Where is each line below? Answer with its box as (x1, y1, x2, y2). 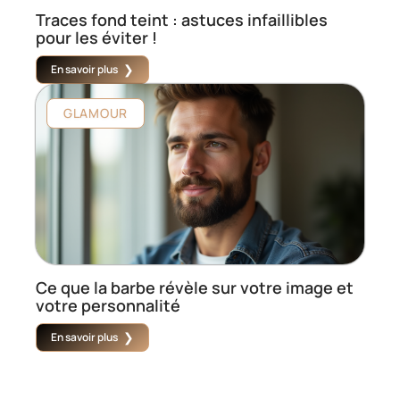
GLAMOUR (63, 104, 128, 122)
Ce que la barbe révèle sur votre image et (36, 277, 354, 299)
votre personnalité (36, 295, 180, 317)
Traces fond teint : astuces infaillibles (36, 9, 328, 31)
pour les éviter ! (36, 27, 157, 49)
